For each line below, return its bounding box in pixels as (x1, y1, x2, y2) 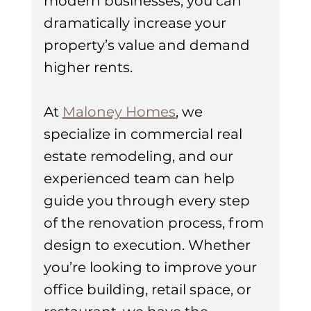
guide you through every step (43, 192, 253, 210)
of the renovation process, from (43, 215, 267, 232)
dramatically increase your (43, 15, 230, 32)
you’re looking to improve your (43, 259, 260, 276)
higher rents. (43, 59, 133, 76)
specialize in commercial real (43, 126, 246, 143)
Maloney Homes (62, 103, 176, 121)
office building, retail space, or (43, 281, 255, 299)
